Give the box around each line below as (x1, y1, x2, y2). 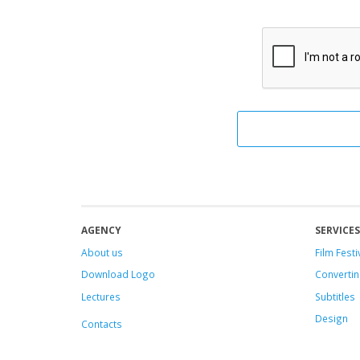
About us (81, 245, 123, 259)
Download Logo (81, 268, 155, 280)
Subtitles (314, 289, 355, 303)
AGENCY (81, 223, 121, 236)
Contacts (81, 317, 122, 330)
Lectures (81, 289, 121, 303)
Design (314, 312, 348, 325)
